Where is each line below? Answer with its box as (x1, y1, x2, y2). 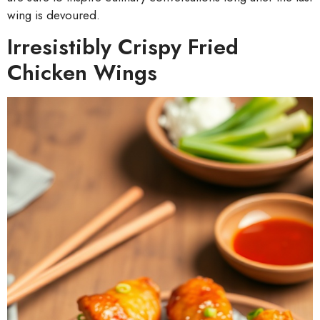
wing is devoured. (7, 6, 100, 24)
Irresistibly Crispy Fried (7, 31, 239, 63)
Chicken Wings (7, 57, 157, 89)
